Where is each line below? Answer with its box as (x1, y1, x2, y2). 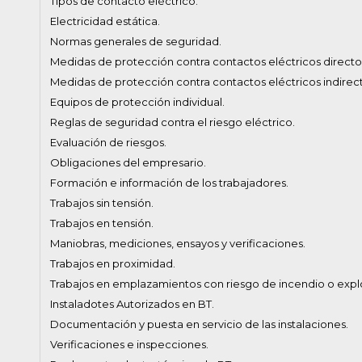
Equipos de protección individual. (50, 95, 225, 108)
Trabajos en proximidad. (50, 257, 175, 270)
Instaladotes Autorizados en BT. (50, 297, 214, 310)
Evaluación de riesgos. (50, 136, 166, 149)
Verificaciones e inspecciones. (50, 338, 208, 351)
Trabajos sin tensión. (50, 196, 154, 209)
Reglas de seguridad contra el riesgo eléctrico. (50, 116, 295, 128)
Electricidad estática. (50, 15, 160, 27)
